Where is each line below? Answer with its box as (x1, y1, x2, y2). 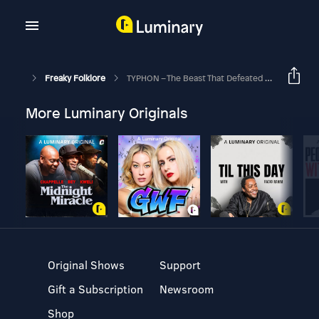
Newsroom (159, 281, 214, 296)
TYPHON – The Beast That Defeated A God (126, 72, 265, 84)
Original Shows (48, 257, 125, 272)
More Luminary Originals (25, 103, 187, 122)
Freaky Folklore (44, 72, 108, 84)
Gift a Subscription (48, 281, 144, 296)
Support (159, 257, 201, 272)
